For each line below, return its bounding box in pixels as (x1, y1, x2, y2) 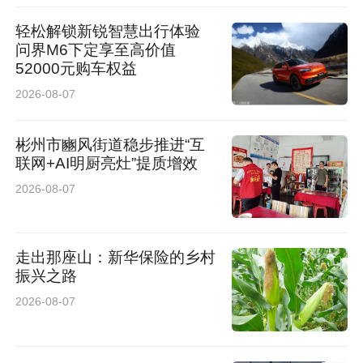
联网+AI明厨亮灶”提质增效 (15, 154, 199, 172)
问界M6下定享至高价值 (15, 41, 177, 59)
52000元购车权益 (15, 60, 138, 78)
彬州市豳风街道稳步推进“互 (15, 135, 206, 153)
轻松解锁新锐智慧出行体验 (15, 23, 201, 41)
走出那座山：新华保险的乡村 (15, 249, 216, 267)
